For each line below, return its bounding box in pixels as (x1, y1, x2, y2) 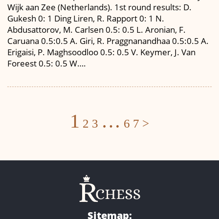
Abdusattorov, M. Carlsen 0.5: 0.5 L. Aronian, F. (7, 24, 186, 35)
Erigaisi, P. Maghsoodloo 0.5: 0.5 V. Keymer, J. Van (7, 46, 196, 58)
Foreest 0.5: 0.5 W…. (7, 58, 86, 69)
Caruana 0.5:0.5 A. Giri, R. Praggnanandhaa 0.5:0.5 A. (7, 35, 209, 46)
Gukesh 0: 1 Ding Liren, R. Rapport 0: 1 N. (7, 13, 164, 24)
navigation (109, 125, 175, 143)
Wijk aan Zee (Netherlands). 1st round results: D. (7, 1, 192, 13)
